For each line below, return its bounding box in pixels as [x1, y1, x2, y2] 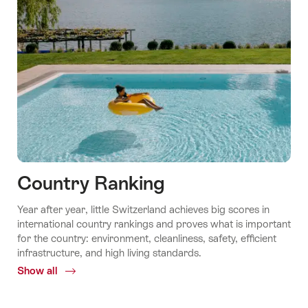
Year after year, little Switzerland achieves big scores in [17, 203, 269, 215]
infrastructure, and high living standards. [17, 246, 201, 258]
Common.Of [60, 264, 119, 276]
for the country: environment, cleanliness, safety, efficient [17, 232, 276, 244]
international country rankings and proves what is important [17, 217, 291, 230]
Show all [17, 264, 60, 276]
